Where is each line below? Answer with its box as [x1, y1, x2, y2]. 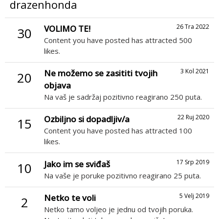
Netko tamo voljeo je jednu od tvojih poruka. [44, 204, 193, 214]
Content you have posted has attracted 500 [44, 35, 192, 45]
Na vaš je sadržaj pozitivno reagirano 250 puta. [44, 92, 202, 102]
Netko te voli [44, 192, 96, 203]
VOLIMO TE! [44, 23, 90, 35]
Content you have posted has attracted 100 [44, 126, 192, 136]
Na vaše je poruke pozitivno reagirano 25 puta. [44, 170, 201, 180]
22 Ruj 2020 [177, 113, 209, 122]
